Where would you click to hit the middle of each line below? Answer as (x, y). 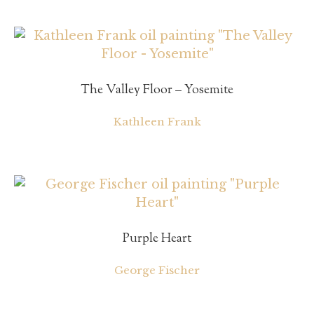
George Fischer (157, 270)
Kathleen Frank (157, 121)
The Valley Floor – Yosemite (157, 90)
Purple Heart (157, 239)
